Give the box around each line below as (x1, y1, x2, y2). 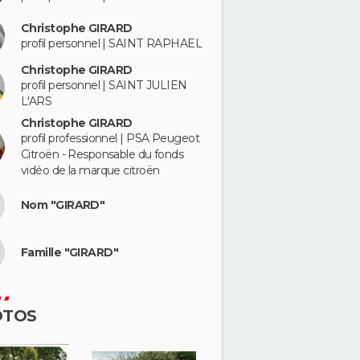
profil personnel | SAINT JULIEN (21, 78, 187, 92)
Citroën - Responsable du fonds (21, 146, 184, 162)
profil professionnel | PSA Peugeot (21, 130, 199, 145)
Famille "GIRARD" (21, 244, 119, 260)
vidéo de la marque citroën (21, 162, 160, 178)
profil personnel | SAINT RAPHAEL (21, 35, 202, 51)
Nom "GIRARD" (21, 198, 105, 212)
